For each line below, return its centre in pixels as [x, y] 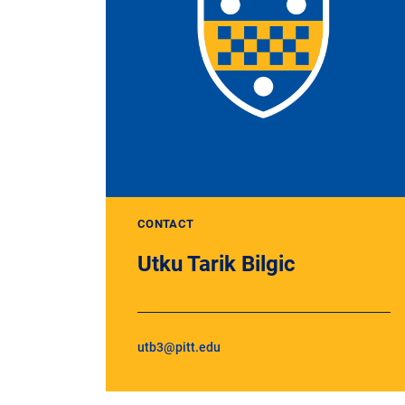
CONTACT [166, 223]
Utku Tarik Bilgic [217, 263]
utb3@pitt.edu [179, 346]
